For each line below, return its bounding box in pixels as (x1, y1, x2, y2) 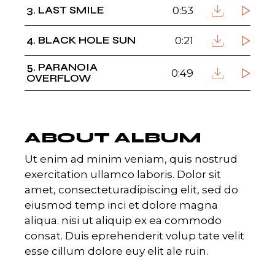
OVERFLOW (26, 72, 91, 85)
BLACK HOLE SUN (38, 34, 136, 47)
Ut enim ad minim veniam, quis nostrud (25, 153, 238, 166)
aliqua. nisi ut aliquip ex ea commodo (25, 214, 222, 227)
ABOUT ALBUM (25, 130, 202, 147)
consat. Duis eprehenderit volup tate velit (25, 230, 245, 242)
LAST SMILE (38, 4, 105, 17)
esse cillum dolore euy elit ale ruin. (25, 245, 209, 258)
